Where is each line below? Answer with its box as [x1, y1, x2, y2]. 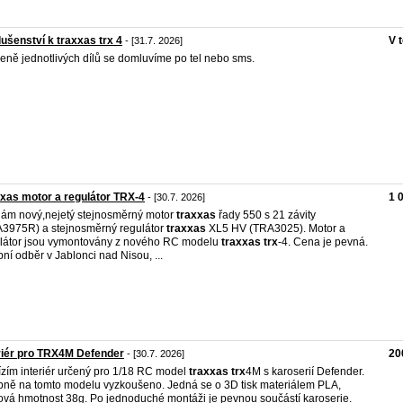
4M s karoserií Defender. [246, 365, 364, 378]
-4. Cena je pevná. [278, 236, 368, 248]
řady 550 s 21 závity [216, 209, 316, 221]
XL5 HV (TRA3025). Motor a [206, 222, 345, 235]
